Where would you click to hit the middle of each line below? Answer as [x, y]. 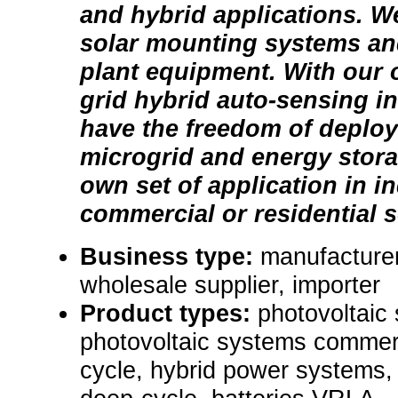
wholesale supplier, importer [230, 285]
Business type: [170, 257]
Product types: [169, 314]
